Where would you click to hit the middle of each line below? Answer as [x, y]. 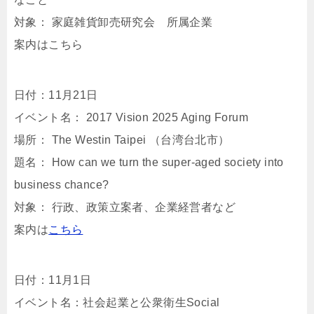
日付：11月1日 [53, 280]
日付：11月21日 [56, 95]
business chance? [62, 185]
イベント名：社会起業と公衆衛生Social [117, 302]
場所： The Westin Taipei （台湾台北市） [122, 140]
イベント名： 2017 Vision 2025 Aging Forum [131, 117]
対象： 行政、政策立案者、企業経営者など [125, 207]
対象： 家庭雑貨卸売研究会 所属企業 [114, 22]
